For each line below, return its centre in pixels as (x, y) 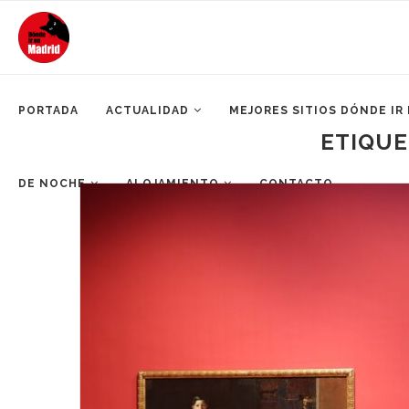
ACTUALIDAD (147, 110)
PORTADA (48, 110)
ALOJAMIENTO (173, 184)
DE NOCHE (52, 184)
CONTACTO (296, 184)
